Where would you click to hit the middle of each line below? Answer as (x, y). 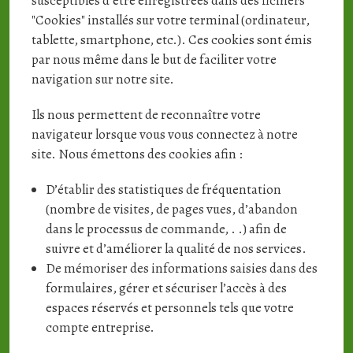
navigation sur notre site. (102, 79)
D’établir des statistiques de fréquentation (163, 190)
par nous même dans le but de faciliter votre (154, 59)
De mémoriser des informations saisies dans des (181, 268)
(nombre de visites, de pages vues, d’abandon (171, 209)
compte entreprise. (100, 327)
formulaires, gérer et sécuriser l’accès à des (166, 288)
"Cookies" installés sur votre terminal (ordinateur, (170, 20)
